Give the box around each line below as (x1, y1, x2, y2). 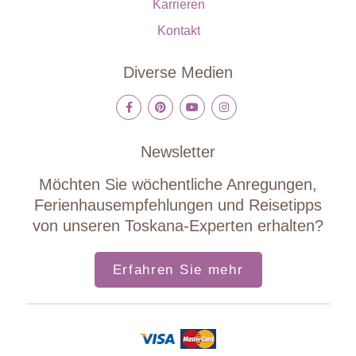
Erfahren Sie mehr (112, 261, 244, 277)
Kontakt (157, 24, 200, 38)
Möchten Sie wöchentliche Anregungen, (39, 175, 317, 193)
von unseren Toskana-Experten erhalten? (33, 216, 323, 234)
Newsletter (141, 142, 215, 161)
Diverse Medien (123, 64, 233, 82)
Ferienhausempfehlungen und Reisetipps (34, 195, 322, 214)
